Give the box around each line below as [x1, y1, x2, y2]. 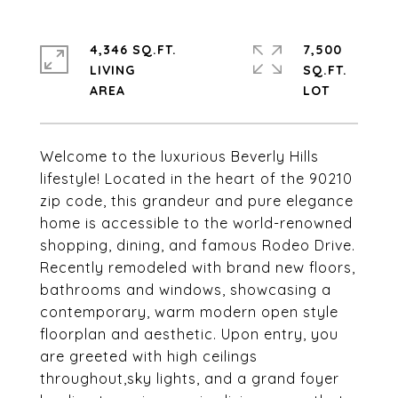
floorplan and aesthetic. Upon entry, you [40, 325, 338, 343]
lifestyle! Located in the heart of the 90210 [40, 170, 353, 187]
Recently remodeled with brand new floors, [40, 259, 355, 276]
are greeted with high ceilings [40, 347, 258, 365]
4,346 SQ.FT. [90, 42, 177, 58]
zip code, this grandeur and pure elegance [40, 192, 354, 210]
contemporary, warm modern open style [40, 303, 338, 321]
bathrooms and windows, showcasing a [40, 281, 331, 298]
